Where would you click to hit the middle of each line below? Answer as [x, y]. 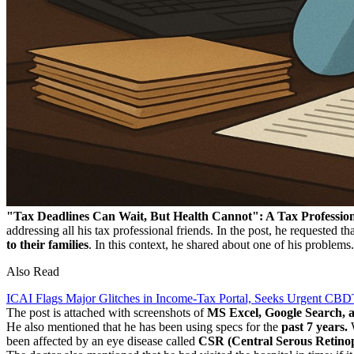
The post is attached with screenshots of [105, 312]
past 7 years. [314, 326]
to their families [47, 244]
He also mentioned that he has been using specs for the [144, 326]
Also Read [33, 271]
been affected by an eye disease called [102, 341]
